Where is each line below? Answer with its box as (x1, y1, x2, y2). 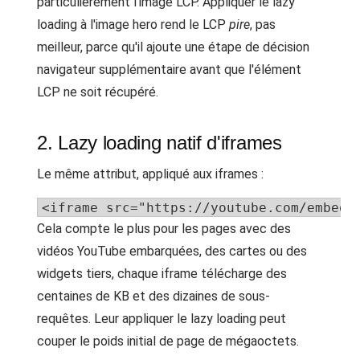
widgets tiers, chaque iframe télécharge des (37, 266, 287, 281)
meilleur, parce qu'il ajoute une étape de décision (37, 39, 309, 55)
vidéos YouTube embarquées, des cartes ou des (37, 243, 307, 259)
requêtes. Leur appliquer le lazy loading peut (37, 311, 286, 326)
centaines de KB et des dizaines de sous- (37, 288, 270, 304)
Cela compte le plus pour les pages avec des (37, 221, 291, 236)
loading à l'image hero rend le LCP (37, 17, 229, 32)
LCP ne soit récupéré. (37, 84, 158, 100)
